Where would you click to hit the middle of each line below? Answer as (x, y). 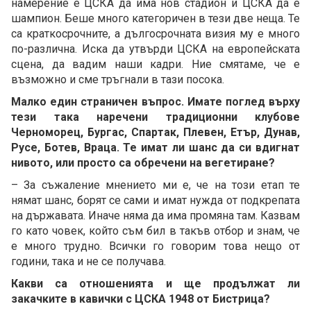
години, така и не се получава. (89, 261)
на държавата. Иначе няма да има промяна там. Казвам (155, 215)
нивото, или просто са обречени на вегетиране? (143, 162)
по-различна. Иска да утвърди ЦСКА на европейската (155, 49)
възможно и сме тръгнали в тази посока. (118, 79)
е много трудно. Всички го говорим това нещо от (155, 246)
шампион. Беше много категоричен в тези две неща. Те (155, 18)
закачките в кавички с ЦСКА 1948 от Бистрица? (141, 299)
